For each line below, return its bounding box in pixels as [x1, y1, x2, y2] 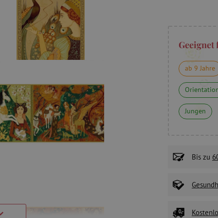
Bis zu [192, 152, 212, 162]
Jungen [185, 107, 206, 115]
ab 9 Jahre [185, 64, 215, 73]
